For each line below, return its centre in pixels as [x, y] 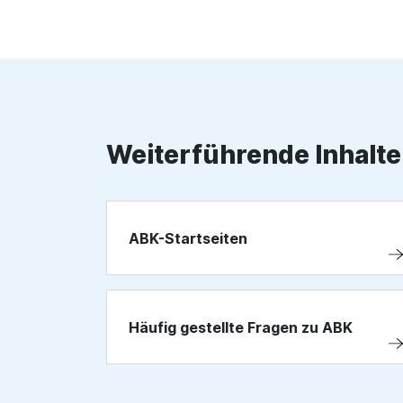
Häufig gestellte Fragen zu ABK [241, 327]
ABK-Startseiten [188, 238]
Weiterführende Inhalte [254, 155]
